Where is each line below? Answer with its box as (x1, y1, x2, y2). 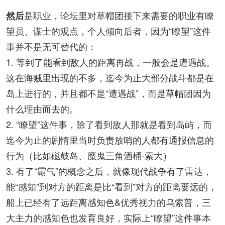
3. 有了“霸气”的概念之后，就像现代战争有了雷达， (6, 164, 212, 177)
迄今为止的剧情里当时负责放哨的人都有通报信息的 (6, 133, 214, 146)
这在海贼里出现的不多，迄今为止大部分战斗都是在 (6, 71, 214, 84)
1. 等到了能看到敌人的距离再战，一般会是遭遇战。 (6, 55, 215, 68)
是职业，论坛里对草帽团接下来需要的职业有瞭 (24, 9, 214, 22)
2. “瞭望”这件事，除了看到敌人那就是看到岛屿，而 (6, 118, 212, 131)
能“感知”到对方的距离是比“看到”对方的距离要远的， (6, 180, 217, 193)
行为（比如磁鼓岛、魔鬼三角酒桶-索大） (6, 149, 172, 162)
